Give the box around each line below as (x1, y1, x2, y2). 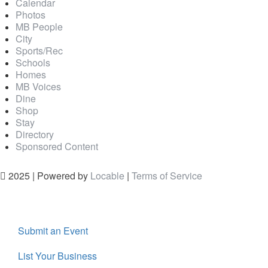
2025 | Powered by (6, 169, 90, 183)
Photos (16, 7, 45, 22)
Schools (16, 55, 50, 69)
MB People (16, 19, 63, 33)
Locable (90, 169, 124, 183)
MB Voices (16, 79, 61, 93)
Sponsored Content (16, 139, 98, 153)
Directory (16, 127, 54, 141)
